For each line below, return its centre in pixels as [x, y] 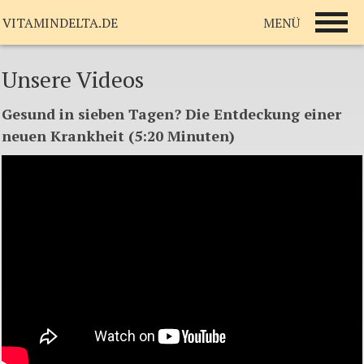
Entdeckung [257, 114]
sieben [101, 114]
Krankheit [87, 136]
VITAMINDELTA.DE [60, 23]
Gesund [28, 114]
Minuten [198, 136]
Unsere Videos [73, 79]
